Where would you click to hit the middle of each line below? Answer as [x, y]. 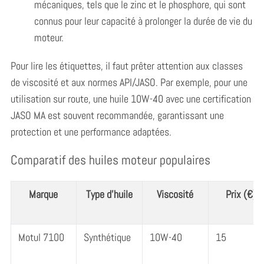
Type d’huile [109, 194]
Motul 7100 [41, 237]
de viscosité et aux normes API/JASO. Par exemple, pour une [129, 82]
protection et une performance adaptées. [91, 131]
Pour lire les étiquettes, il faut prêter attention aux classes [126, 65]
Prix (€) [241, 194]
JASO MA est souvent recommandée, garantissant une [117, 115]
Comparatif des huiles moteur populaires [110, 159]
